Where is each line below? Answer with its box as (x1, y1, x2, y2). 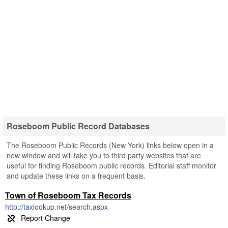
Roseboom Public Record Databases (7, 120, 150, 132)
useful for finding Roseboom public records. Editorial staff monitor (7, 160, 216, 170)
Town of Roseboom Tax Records (5, 189, 131, 201)
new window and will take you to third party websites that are (7, 150, 201, 160)
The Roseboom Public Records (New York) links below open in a (7, 140, 214, 150)
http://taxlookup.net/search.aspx (5, 202, 108, 212)
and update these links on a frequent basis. (7, 170, 146, 181)
